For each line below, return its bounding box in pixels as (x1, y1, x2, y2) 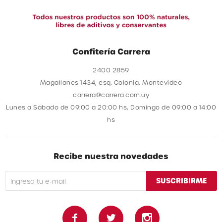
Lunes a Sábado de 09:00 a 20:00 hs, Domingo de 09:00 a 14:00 (6, 104, 216, 111)
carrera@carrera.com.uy (73, 91, 149, 98)
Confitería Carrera (72, 47, 150, 56)
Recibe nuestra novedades (54, 151, 168, 161)
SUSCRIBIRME (156, 176, 207, 185)
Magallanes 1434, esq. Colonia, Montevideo (40, 79, 182, 86)
